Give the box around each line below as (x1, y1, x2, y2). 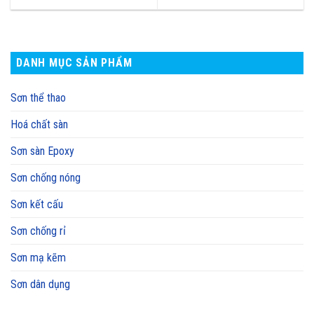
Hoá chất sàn (11, 118, 68, 132)
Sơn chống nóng (11, 171, 81, 185)
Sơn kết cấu (11, 198, 63, 212)
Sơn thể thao (11, 91, 66, 105)
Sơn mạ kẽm (11, 251, 66, 265)
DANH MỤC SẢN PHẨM (16, 56, 132, 70)
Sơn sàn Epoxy (11, 144, 74, 158)
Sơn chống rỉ (11, 224, 66, 238)
